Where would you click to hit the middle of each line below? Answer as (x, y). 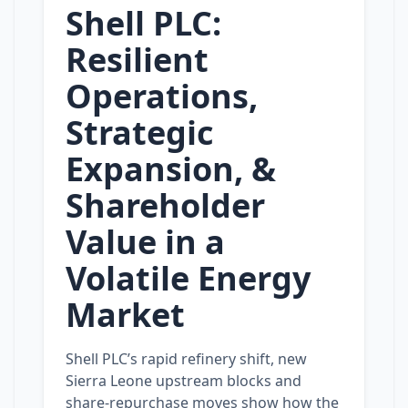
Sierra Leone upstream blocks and (184, 381)
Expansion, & (171, 169)
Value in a (145, 242)
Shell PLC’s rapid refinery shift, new (186, 359)
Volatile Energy (188, 278)
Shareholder (165, 205)
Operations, (162, 96)
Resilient (137, 60)
